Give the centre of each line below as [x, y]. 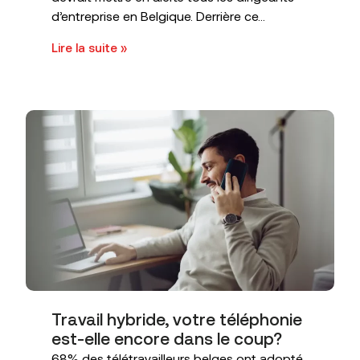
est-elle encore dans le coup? [167, 339]
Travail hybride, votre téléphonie [177, 320]
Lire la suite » [89, 48]
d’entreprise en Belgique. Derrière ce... [158, 16]
